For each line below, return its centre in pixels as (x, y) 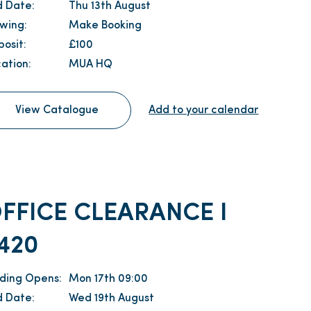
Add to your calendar (204, 110)
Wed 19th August (112, 298)
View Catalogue (57, 110)
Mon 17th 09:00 (109, 279)
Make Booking (106, 25)
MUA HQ (91, 64)
